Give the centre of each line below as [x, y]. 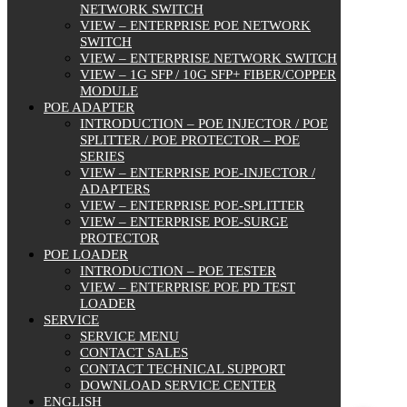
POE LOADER [86, 255]
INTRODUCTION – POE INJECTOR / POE [204, 124]
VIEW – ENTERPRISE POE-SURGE [184, 222]
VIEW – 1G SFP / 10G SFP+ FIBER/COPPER [208, 75]
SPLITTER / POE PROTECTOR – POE [190, 140]
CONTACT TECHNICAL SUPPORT [183, 369]
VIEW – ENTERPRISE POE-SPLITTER [192, 206]
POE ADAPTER [89, 108]
